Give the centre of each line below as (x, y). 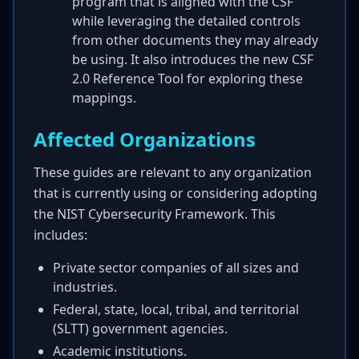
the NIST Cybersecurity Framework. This (155, 214)
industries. (85, 287)
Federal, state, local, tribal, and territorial (176, 309)
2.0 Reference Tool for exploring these (188, 79)
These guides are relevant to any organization (173, 172)
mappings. (104, 98)
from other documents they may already (195, 40)
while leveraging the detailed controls (186, 21)
